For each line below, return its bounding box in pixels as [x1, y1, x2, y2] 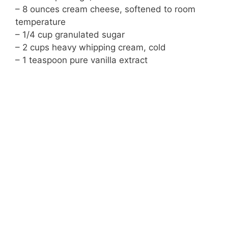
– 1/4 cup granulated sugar [15, 30, 125, 40]
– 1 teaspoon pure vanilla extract [15, 55, 148, 66]
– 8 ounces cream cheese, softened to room [15, 4, 195, 15]
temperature [15, 17, 66, 27]
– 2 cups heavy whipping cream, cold [15, 42, 166, 53]
